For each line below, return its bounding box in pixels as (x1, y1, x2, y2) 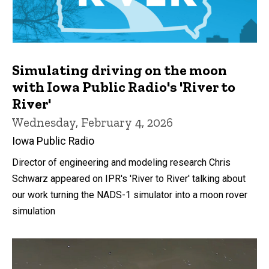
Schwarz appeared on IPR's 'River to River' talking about (12, 172, 246, 184)
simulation (12, 205, 55, 217)
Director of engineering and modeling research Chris (12, 156, 231, 168)
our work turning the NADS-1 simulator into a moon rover (12, 189, 247, 201)
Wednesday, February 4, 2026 (12, 114, 173, 130)
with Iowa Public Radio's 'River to (12, 77, 235, 95)
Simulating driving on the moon (12, 61, 227, 79)
